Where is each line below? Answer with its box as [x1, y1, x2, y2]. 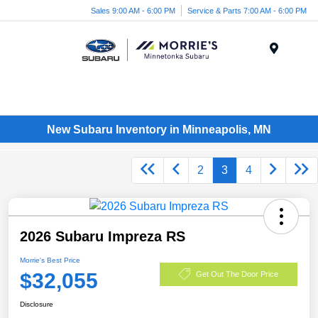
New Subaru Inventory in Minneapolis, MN [47, 123, 271, 136]
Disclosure [20, 300, 53, 309]
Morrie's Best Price [20, 256, 80, 265]
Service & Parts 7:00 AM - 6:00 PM [187, 6, 307, 15]
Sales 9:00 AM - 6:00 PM [91, 6, 175, 15]
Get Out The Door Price [196, 269, 278, 278]
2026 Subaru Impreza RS [20, 229, 185, 245]
